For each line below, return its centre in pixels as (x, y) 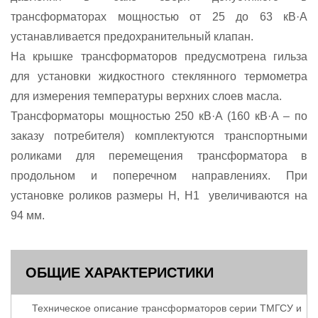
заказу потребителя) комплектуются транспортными (159, 136)
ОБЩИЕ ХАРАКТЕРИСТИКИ (120, 273)
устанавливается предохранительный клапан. (132, 37)
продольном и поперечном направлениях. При (159, 176)
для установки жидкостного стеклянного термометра (159, 77)
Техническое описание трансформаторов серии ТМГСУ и (167, 308)
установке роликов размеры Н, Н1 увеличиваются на (159, 196)
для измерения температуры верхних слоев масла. (146, 97)
